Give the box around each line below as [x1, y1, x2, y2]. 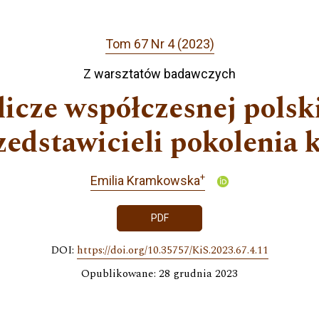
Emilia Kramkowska [90, 172, 200, 188]
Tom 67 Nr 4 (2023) [105, 36, 214, 52]
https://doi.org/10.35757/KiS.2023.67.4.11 [76, 242, 268, 259]
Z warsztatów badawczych [83, 66, 236, 81]
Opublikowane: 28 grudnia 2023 [81, 266, 238, 283]
